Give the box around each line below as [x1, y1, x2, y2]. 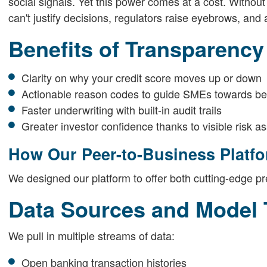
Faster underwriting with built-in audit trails [21, 101, 222, 117]
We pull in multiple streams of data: [8, 227, 175, 243]
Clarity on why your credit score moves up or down [21, 69, 262, 85]
